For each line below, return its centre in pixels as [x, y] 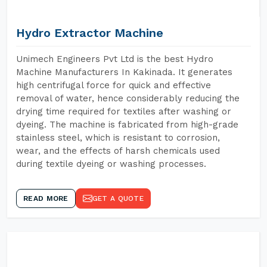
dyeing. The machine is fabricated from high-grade [127, 125]
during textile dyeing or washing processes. [111, 164]
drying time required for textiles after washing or [124, 111]
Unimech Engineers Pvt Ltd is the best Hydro [115, 59]
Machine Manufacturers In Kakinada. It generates [124, 72]
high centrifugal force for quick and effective [114, 85]
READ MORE [46, 198]
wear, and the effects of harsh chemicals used [118, 151]
